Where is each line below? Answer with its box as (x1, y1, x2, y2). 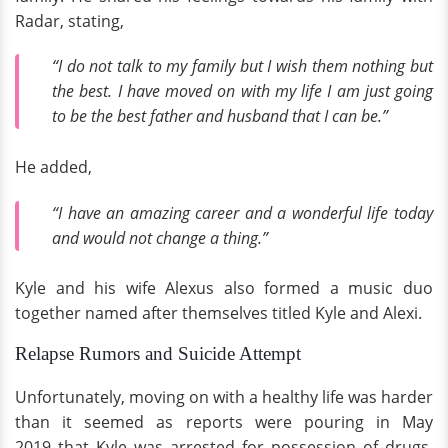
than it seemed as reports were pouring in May (15, 411, 433, 434)
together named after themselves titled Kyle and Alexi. (15, 302, 426, 325)
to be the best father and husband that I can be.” (52, 105, 388, 128)
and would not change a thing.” (52, 226, 268, 249)
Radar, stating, (15, 9, 124, 32)
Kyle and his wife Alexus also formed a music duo (15, 277, 433, 300)
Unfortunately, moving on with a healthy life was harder (15, 386, 433, 409)
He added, (15, 155, 92, 178)
